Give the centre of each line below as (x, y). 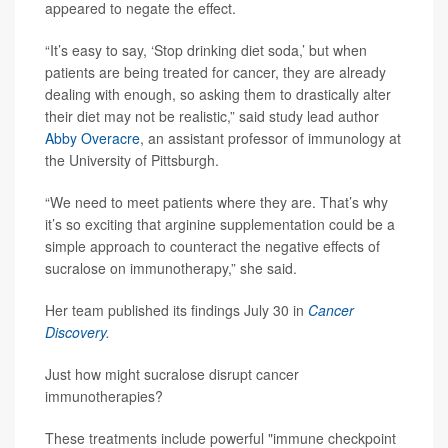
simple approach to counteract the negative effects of (212, 245)
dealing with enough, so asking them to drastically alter (218, 93)
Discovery (75, 331)
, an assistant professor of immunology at (270, 137)
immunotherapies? (104, 395)
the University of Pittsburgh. (132, 159)
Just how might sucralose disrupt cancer (172, 373)
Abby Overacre (92, 137)
